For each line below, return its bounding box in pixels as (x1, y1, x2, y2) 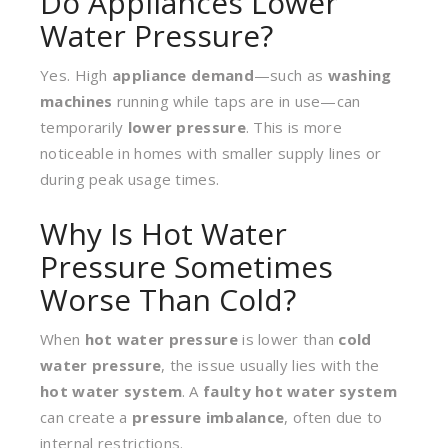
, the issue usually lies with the (161, 355, 380, 375)
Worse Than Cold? (40, 279, 296, 320)
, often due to (284, 407, 383, 427)
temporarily (40, 117, 128, 137)
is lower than (237, 329, 339, 349)
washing (327, 65, 392, 85)
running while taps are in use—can (112, 91, 361, 111)
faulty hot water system (203, 381, 397, 401)
